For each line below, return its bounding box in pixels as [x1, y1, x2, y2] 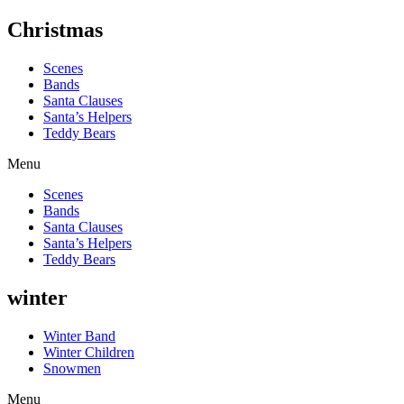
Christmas [7, 17, 103, 41]
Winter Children [43, 344, 134, 360]
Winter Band [43, 327, 115, 344]
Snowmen [43, 360, 101, 376]
